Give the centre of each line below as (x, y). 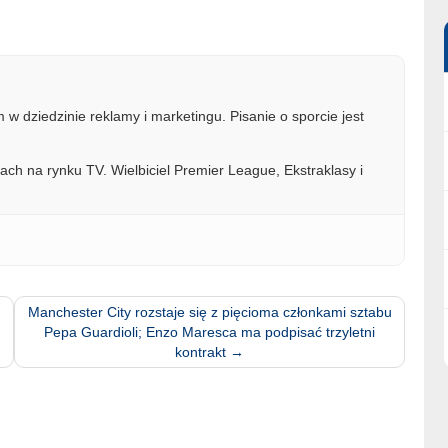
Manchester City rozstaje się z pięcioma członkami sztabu (209, 311)
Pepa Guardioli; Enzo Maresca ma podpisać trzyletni (210, 331)
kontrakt (203, 351)
